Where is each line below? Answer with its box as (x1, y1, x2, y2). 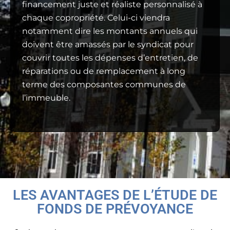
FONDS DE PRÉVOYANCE (37, 200, 193, 217)
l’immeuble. (22, 92, 70, 103)
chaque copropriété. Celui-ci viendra (22, 12, 170, 23)
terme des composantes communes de (22, 79, 186, 89)
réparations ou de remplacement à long (22, 66, 185, 76)
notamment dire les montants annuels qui (22, 26, 198, 36)
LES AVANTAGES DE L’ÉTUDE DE (13, 186, 217, 203)
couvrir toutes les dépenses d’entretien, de (22, 52, 198, 63)
